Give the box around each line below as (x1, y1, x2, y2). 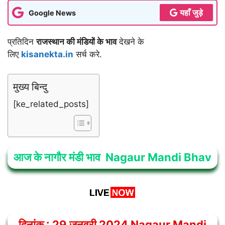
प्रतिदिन (8, 37, 36, 47)
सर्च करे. (73, 49, 102, 60)
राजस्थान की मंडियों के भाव (36, 37, 117, 47)
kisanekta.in (21, 49, 73, 60)
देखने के (117, 37, 144, 47)
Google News (29, 8, 76, 17)
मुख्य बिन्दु (13, 80, 47, 93)
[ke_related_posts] (13, 98, 89, 109)
